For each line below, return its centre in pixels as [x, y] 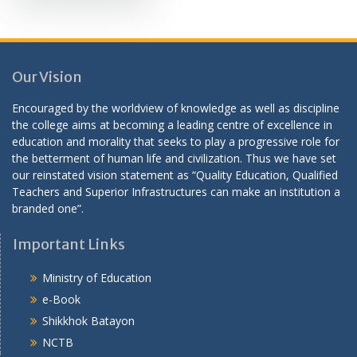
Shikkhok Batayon [88, 320]
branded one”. [48, 208]
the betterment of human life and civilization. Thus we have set [174, 158]
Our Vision [47, 76]
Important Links [69, 244]
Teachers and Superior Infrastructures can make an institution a [176, 191]
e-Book [61, 299]
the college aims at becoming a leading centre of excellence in [172, 124]
